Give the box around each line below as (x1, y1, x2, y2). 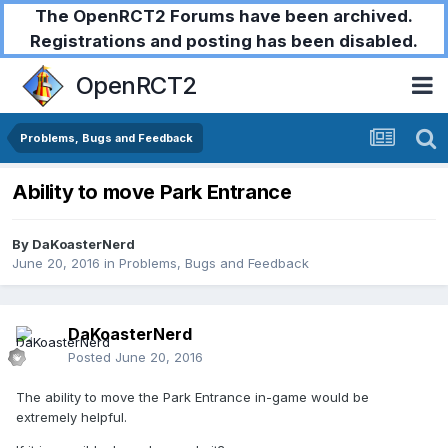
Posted (68, 349, 115, 366)
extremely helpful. (16, 409, 127, 426)
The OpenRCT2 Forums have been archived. (35, 6, 413, 26)
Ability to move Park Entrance (12, 180, 292, 205)
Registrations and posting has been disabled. (30, 31, 418, 51)
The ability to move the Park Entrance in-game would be (16, 389, 369, 406)
